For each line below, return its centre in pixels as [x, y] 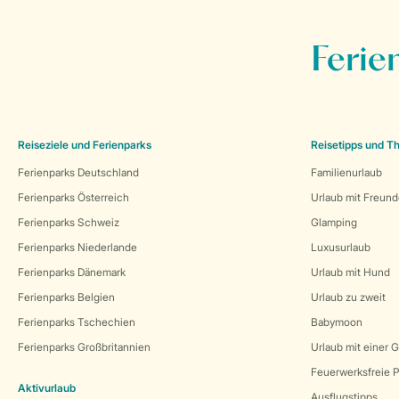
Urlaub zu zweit [348, 297]
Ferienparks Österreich [73, 197]
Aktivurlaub [47, 388]
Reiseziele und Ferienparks [85, 145]
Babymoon [337, 322]
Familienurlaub [346, 172]
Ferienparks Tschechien [77, 322]
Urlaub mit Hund [350, 272]
